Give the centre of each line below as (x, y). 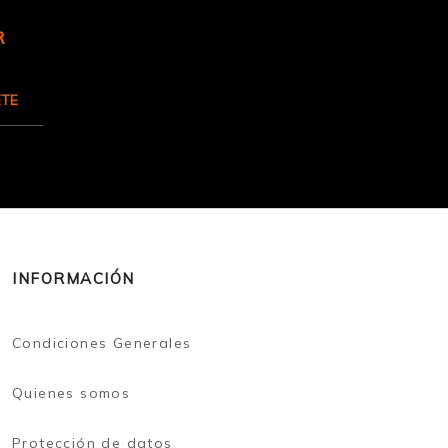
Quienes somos (71, 392)
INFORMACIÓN (73, 278)
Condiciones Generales (102, 342)
